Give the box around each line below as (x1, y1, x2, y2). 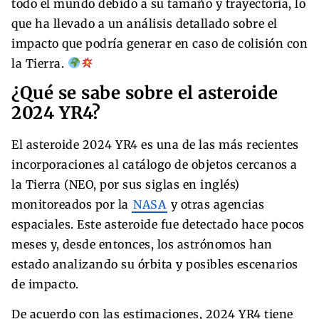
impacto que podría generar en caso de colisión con (11, 36, 308, 51)
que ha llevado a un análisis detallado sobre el (11, 16, 278, 31)
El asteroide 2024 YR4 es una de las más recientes (11, 137, 299, 152)
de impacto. (11, 276, 79, 291)
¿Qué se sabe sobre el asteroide (11, 81, 278, 104)
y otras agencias (167, 197, 265, 211)
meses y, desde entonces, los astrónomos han (11, 236, 273, 251)
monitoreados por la (11, 197, 132, 211)
